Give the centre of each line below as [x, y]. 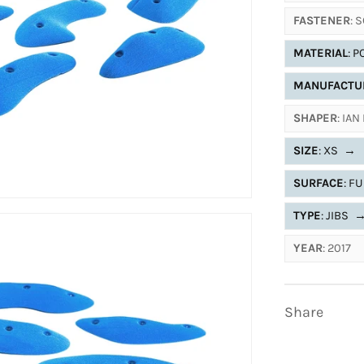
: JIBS [336, 215]
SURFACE [318, 183]
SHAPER [315, 118]
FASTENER [322, 20]
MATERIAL [321, 53]
